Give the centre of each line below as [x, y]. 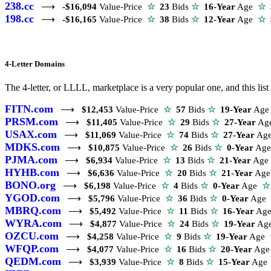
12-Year [220, 20]
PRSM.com [31, 122]
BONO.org [30, 185]
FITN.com [29, 109]
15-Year [234, 262]
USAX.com [31, 135]
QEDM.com [33, 262]
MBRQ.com [33, 211]
